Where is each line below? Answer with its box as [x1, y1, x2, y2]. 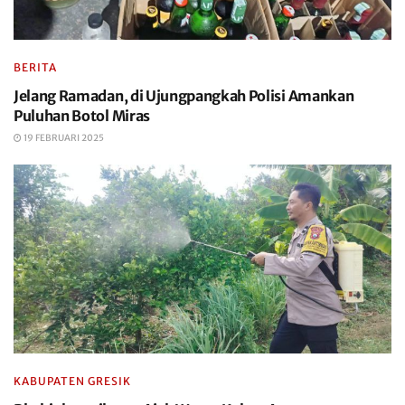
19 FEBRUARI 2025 [22, 132, 104, 144]
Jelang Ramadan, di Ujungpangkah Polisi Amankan [14, 87, 354, 105]
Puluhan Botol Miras [14, 107, 150, 125]
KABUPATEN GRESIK [14, 374, 131, 388]
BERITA [14, 61, 57, 74]
